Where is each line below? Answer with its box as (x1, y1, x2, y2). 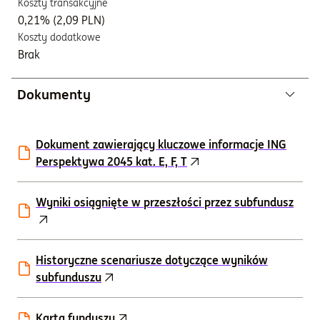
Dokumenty (17, 86, 91, 103)
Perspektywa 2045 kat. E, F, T (36, 154, 187, 169)
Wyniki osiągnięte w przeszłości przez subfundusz (36, 195, 294, 209)
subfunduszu (36, 270, 101, 284)
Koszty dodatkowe (18, 31, 101, 44)
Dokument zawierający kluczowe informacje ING (36, 137, 286, 151)
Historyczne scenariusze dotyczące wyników (36, 253, 268, 267)
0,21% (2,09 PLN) (18, 13, 105, 27)
